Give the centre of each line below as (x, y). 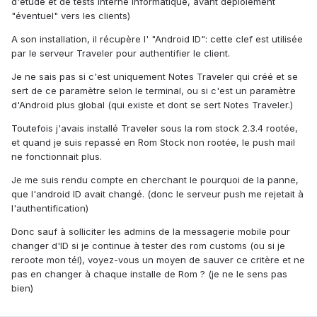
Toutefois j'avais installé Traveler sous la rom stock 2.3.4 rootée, (155, 128)
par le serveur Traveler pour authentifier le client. (121, 53)
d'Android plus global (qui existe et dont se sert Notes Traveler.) (152, 105)
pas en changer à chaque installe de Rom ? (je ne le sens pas (149, 274)
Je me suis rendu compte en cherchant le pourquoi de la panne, (155, 180)
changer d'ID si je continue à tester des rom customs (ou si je (148, 246)
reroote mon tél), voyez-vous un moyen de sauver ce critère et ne (158, 260)
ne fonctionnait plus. (57, 157)
